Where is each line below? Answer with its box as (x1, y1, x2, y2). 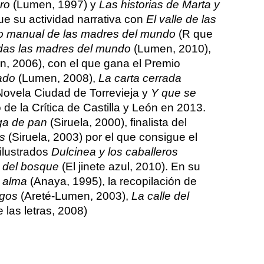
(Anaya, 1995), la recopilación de (27, 174, 197, 187)
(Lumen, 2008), (15, 71, 98, 84)
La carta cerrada (98, 71, 181, 84)
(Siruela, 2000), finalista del (47, 115, 187, 128)
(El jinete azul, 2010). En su (58, 160, 200, 173)
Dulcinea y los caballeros (51, 145, 178, 158)
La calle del (131, 189, 189, 202)
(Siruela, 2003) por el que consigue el (5, 130, 197, 143)
